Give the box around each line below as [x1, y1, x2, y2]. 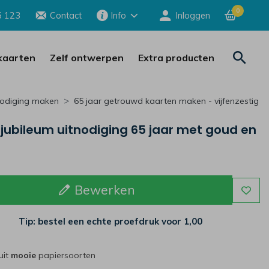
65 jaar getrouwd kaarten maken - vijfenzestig [73, 95, 259, 107]
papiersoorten [38, 250, 95, 261]
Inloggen [176, 10, 210, 21]
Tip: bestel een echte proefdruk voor [19, 216, 184, 228]
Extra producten [138, 52, 214, 64]
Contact [49, 10, 82, 21]
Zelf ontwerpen [49, 52, 124, 64]
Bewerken [74, 182, 135, 198]
